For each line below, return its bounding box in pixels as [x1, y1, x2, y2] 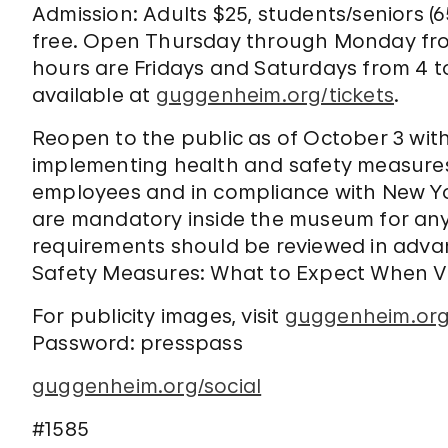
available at [32, 83, 156, 107]
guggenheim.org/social [32, 374, 262, 398]
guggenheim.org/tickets [155, 83, 395, 107]
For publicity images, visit [32, 304, 285, 328]
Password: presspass [32, 331, 243, 355]
